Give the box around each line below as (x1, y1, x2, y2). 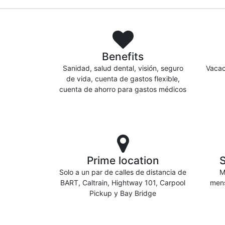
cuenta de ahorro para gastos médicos (59, 85, 186, 93)
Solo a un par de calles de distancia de (59, 168, 186, 176)
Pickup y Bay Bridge (89, 189, 156, 197)
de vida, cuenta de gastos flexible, (66, 74, 180, 83)
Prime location (86, 154, 159, 167)
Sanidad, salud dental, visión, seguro (62, 64, 183, 72)
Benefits (102, 50, 144, 63)
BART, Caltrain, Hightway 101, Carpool (60, 178, 185, 187)
